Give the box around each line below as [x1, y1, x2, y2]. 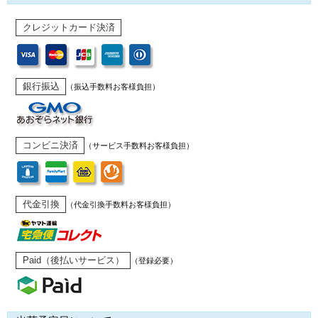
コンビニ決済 [22, 140, 78, 151]
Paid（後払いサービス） [22, 255, 124, 266]
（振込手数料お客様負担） [65, 82, 160, 92]
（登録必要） [130, 256, 177, 265]
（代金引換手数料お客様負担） [65, 200, 175, 209]
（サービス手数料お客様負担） [84, 141, 194, 150]
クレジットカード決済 [22, 22, 115, 33]
